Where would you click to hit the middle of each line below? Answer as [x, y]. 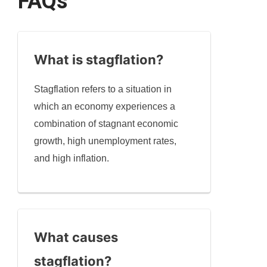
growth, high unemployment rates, [105, 141]
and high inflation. [72, 159]
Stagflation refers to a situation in [103, 89]
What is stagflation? [99, 60]
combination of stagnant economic [106, 124]
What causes [76, 237]
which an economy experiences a [105, 107]
